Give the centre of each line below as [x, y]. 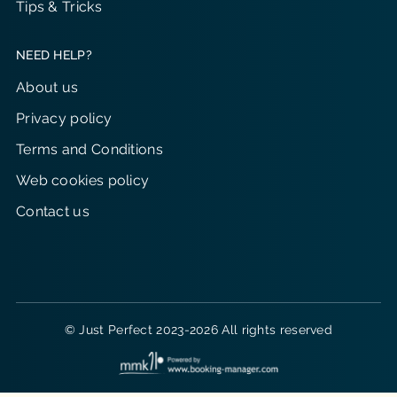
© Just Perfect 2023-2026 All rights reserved [198, 330]
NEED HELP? [54, 55]
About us [47, 87]
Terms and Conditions [89, 149]
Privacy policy [64, 118]
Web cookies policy [82, 180]
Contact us [52, 211]
